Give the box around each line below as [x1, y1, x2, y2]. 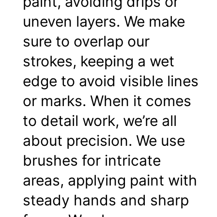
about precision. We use [23, 132, 185, 150]
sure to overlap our [23, 32, 150, 50]
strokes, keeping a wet [23, 52, 174, 70]
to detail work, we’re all [23, 112, 177, 130]
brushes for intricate [23, 152, 161, 170]
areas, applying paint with [23, 171, 197, 189]
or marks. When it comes [23, 92, 191, 110]
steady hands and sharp [23, 191, 189, 209]
